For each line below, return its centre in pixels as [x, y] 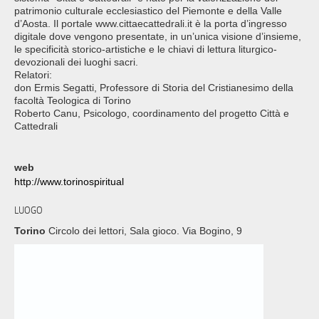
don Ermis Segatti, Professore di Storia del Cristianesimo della [154, 88]
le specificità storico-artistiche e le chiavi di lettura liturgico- [146, 49]
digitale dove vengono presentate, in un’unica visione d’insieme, [158, 37]
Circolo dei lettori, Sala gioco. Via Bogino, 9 [144, 230]
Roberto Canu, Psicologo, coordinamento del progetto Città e [152, 114]
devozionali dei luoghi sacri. [76, 62]
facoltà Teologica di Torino [73, 101]
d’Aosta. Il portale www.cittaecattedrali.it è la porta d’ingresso [151, 24]
